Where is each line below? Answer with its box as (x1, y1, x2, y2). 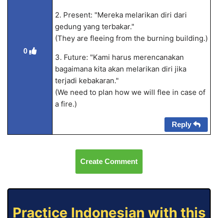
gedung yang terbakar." (54, 22, 134, 31)
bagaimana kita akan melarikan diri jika (54, 64, 186, 73)
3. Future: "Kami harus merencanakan (54, 53, 184, 62)
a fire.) (54, 99, 77, 109)
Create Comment (80, 157, 138, 165)
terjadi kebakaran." (54, 76, 119, 85)
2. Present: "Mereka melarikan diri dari (54, 10, 187, 19)
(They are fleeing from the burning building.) (54, 34, 208, 43)
